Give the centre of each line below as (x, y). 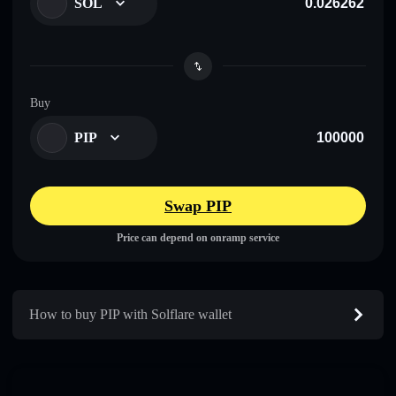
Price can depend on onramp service (198, 237)
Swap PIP (198, 206)
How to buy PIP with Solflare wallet (130, 314)
